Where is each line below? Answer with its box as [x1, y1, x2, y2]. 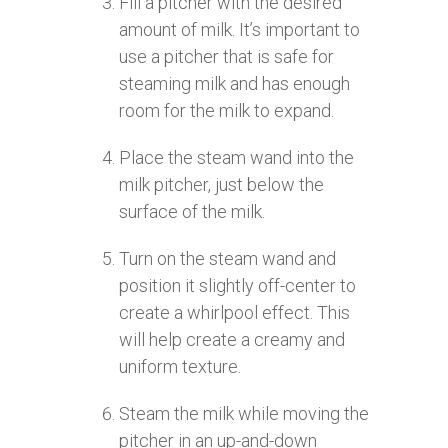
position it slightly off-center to [119, 274, 356, 296]
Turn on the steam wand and [119, 247, 336, 269]
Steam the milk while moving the [119, 402, 369, 424]
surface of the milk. [119, 200, 265, 222]
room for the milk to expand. [119, 99, 334, 121]
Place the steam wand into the [119, 146, 354, 168]
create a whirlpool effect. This [119, 301, 350, 323]
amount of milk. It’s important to [119, 18, 360, 40]
